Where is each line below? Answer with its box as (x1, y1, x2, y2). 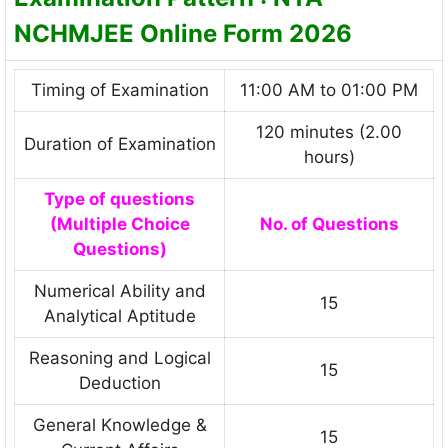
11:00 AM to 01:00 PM (240, 80, 418, 101)
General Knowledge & (32, 415, 207, 436)
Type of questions (44, 189, 195, 210)
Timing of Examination (30, 80, 209, 101)
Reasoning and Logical (28, 348, 211, 369)
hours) (303, 147, 355, 168)
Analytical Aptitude (43, 306, 196, 327)
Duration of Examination (23, 134, 216, 155)
